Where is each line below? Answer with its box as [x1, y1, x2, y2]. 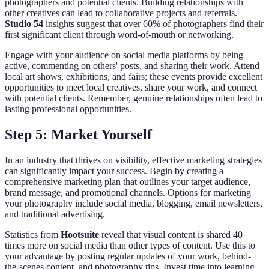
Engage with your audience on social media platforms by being [5, 50, 243, 61]
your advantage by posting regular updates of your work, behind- [5, 251, 251, 262]
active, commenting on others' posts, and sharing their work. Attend [5, 61, 259, 71]
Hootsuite [61, 229, 99, 240]
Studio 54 [5, 19, 43, 29]
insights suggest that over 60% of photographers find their [43, 19, 264, 29]
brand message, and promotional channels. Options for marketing [5, 187, 251, 198]
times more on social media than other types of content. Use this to [5, 240, 255, 251]
